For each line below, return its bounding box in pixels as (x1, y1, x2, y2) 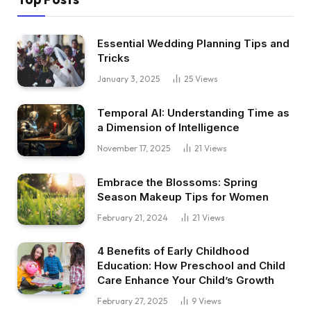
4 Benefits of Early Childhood (97, 244, 249, 258)
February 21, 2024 (97, 212, 168, 223)
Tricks (97, 51, 130, 65)
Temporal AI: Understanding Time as (97, 106, 289, 120)
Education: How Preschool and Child (97, 259, 285, 273)
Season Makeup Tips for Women (97, 190, 269, 203)
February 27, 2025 (97, 296, 167, 307)
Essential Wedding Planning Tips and (97, 37, 289, 51)
